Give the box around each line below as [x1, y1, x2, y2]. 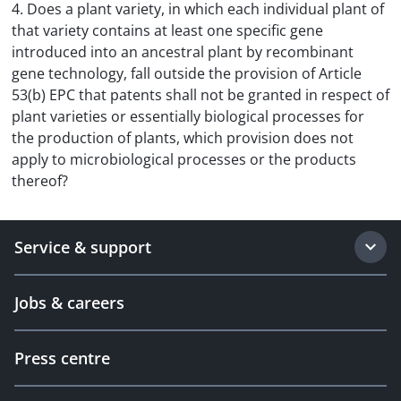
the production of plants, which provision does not [12, 128, 354, 148]
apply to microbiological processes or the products [12, 149, 356, 169]
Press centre [14, 347, 110, 369]
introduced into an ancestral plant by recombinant [12, 42, 354, 62]
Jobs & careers [14, 292, 124, 313]
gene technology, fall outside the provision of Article [12, 64, 362, 83]
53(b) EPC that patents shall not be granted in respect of [12, 85, 389, 105]
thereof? [12, 171, 68, 191]
